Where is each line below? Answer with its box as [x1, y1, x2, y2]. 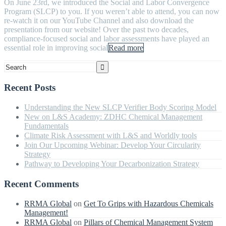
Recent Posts [4, 82, 55, 93]
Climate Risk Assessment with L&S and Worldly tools [24, 131, 197, 140]
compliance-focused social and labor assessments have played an [4, 34, 209, 43]
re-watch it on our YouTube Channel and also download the [4, 16, 194, 25]
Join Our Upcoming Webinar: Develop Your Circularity [24, 141, 201, 150]
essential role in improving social [4, 43, 108, 52]
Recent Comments [4, 178, 79, 189]
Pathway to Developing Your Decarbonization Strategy [24, 159, 199, 168]
